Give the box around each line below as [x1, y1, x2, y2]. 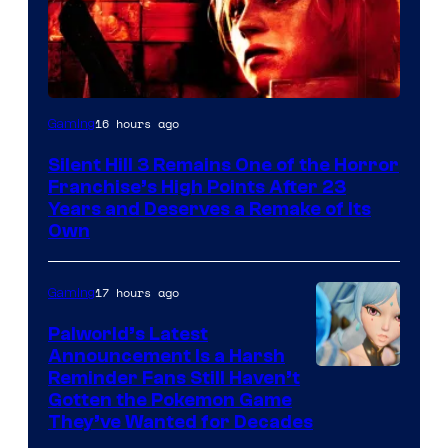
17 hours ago [95, 284, 179, 302]
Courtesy [315, 366, 394, 394]
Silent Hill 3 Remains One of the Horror [48, 154, 399, 177]
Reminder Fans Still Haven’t [48, 367, 300, 390]
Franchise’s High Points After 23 [48, 176, 346, 199]
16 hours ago [95, 115, 179, 133]
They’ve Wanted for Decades [48, 411, 313, 434]
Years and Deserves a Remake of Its [48, 198, 371, 221]
